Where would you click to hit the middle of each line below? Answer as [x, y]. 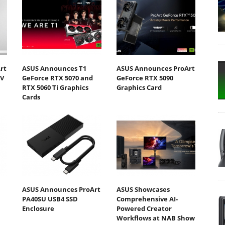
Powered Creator [144, 208]
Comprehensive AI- [147, 199]
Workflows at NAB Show [155, 218]
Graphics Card [139, 88]
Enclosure [38, 208]
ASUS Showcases [143, 189]
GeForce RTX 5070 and [58, 78]
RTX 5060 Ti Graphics [55, 88]
